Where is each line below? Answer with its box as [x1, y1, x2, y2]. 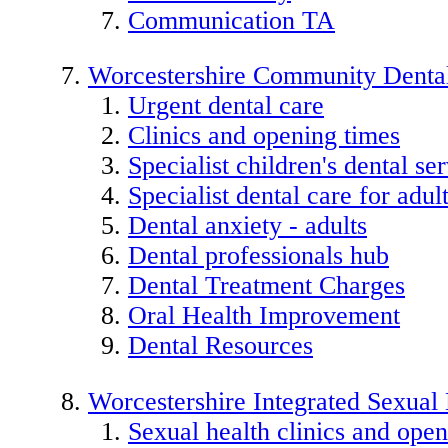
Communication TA [128, 5, 335, 35]
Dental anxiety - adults [128, 211, 367, 241]
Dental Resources [128, 331, 313, 361]
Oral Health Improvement [128, 301, 400, 331]
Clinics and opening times [128, 121, 400, 151]
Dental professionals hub [128, 241, 389, 271]
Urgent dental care [128, 91, 324, 121]
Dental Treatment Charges [128, 271, 405, 301]
